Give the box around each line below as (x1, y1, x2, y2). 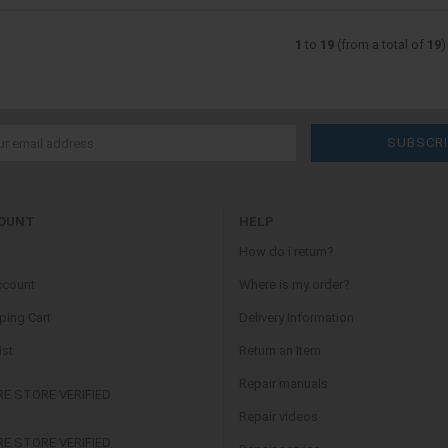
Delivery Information (239, 310, 354, 325)
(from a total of (333, 37, 427, 52)
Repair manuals (239, 376, 328, 391)
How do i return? (239, 244, 334, 259)
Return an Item (239, 343, 321, 358)
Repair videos (239, 409, 318, 424)
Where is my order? (239, 277, 350, 292)
